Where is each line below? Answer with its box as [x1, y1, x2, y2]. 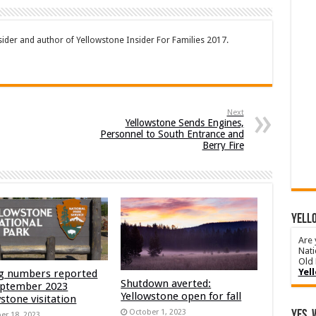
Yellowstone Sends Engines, [125, 116, 244, 128]
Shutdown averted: [121, 276, 212, 290]
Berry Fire [202, 139, 244, 151]
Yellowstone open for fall [121, 289, 242, 303]
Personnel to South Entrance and [99, 128, 244, 140]
